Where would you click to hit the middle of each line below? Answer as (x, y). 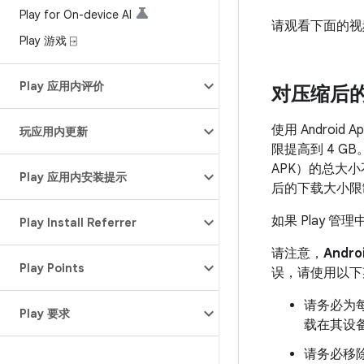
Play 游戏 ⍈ (48, 41)
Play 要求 (45, 314)
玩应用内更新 (54, 132)
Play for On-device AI (76, 15)
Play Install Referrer (78, 223)
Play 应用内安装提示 (73, 177)
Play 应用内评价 (62, 86)
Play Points (52, 268)
